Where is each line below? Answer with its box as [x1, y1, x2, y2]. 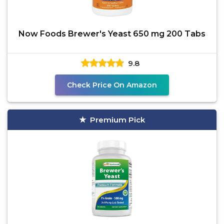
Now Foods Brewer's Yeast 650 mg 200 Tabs [18, 29, 205, 38]
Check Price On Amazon [67, 80, 157, 89]
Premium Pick [90, 115, 145, 124]
